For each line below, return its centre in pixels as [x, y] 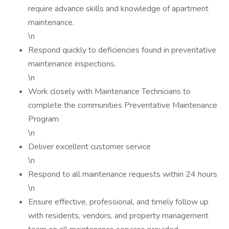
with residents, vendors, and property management [118, 216]
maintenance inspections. [72, 64]
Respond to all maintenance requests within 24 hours [123, 174]
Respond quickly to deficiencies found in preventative [122, 50]
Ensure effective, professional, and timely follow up [118, 202]
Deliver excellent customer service [89, 147]
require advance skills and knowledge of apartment [118, 9]
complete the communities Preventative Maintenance [123, 105]
